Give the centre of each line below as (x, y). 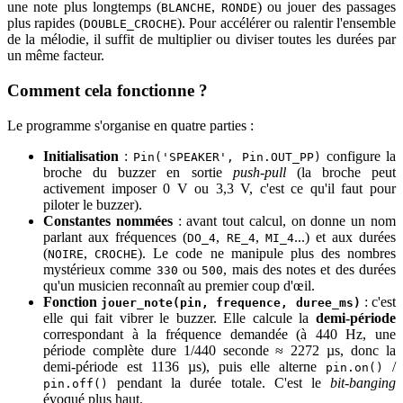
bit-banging (363, 382)
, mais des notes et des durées (310, 269)
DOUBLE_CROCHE (130, 24)
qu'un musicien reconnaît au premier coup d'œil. (179, 285)
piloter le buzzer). (93, 204)
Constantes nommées (108, 220)
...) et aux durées (345, 237)
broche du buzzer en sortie (138, 172)
